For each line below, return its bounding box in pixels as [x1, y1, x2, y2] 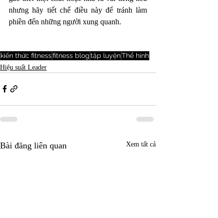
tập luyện [91, 51, 121, 59]
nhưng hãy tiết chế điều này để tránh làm [9, 5, 147, 14]
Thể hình [122, 51, 149, 59]
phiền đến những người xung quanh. [9, 17, 123, 26]
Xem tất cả [126, 140, 156, 148]
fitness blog [53, 51, 90, 59]
